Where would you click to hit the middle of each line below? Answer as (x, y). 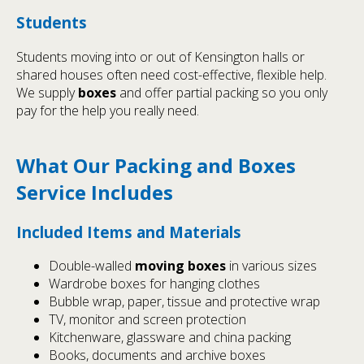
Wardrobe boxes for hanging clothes (154, 284)
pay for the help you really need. (108, 110)
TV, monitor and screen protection (147, 320)
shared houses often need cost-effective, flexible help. (171, 74)
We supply (47, 92)
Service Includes (95, 192)
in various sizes (271, 266)
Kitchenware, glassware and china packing (170, 338)
